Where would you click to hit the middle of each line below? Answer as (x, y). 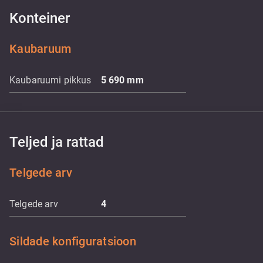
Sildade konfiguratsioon (73, 241)
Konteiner (40, 18)
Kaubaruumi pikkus (50, 80)
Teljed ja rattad (57, 142)
